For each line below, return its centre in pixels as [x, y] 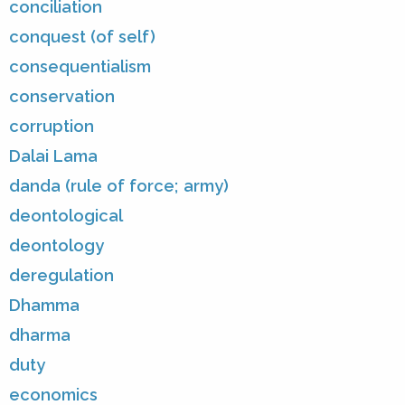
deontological [66, 215]
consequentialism [80, 66]
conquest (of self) [82, 36]
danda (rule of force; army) [119, 185]
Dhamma [44, 305]
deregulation [61, 275]
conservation [62, 96]
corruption [52, 126]
